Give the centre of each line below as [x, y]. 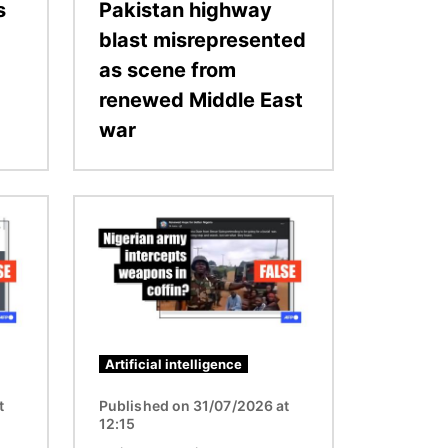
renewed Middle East [201, 99]
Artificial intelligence [173, 364]
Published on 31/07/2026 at [194, 406]
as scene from [167, 69]
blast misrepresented [202, 39]
